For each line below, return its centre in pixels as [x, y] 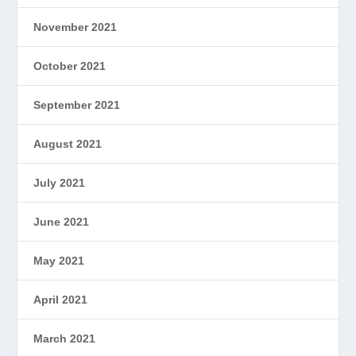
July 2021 [60, 182]
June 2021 [62, 221]
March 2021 [65, 338]
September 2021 [77, 104]
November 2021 [75, 27]
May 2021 [59, 260]
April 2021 [61, 299]
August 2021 [68, 143]
